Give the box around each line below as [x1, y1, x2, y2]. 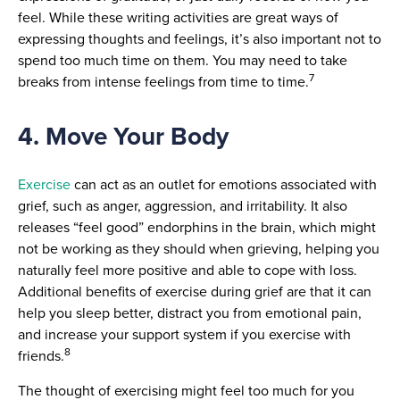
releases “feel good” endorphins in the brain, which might [18, 217, 376, 238]
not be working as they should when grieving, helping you [18, 238, 379, 260]
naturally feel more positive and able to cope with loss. [18, 260, 357, 281]
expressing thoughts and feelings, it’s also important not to [18, 28, 381, 49]
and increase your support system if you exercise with [18, 324, 351, 346]
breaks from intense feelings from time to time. [18, 71, 309, 92]
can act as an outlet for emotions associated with [71, 174, 377, 196]
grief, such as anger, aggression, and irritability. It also [18, 196, 347, 217]
